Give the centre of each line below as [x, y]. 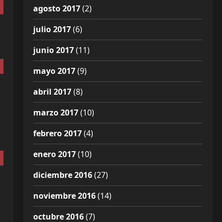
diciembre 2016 [62, 175]
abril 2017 [52, 92]
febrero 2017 [57, 133]
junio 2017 [53, 50]
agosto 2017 [56, 8]
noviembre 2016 [64, 196]
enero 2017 [54, 154]
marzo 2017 [55, 112]
